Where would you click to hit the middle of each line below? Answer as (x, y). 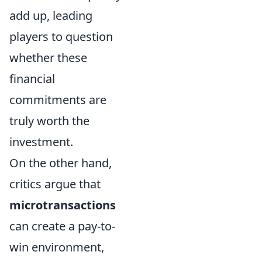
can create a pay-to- (62, 226)
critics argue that (55, 184)
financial (32, 78)
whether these (48, 57)
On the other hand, (61, 163)
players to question (61, 36)
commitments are (58, 99)
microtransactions (63, 205)
